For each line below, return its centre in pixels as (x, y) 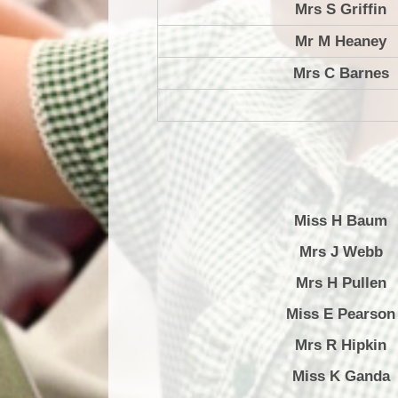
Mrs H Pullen (341, 283)
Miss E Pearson (341, 314)
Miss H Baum (341, 220)
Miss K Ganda (341, 376)
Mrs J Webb (341, 251)
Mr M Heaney (341, 42)
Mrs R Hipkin (341, 345)
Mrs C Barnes (341, 74)
